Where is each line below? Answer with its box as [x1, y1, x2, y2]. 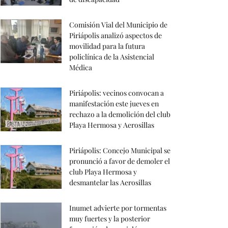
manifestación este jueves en [69, 99, 159, 109]
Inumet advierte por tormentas [69, 203, 166, 213]
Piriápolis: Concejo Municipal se [69, 146, 170, 156]
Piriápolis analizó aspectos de [69, 31, 162, 41]
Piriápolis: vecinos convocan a [69, 88, 164, 98]
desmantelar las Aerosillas [69, 178, 151, 188]
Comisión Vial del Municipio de [69, 20, 167, 30]
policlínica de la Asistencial [69, 52, 154, 62]
